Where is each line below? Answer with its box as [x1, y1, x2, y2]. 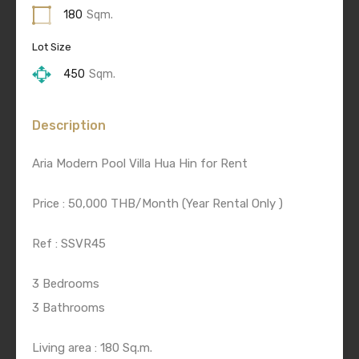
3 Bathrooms [32, 301, 105, 316]
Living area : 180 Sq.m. [32, 341, 152, 356]
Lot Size [32, 41, 71, 54]
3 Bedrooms [32, 276, 99, 292]
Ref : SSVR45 [32, 236, 106, 252]
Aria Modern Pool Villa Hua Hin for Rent [32, 156, 248, 171]
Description [32, 118, 106, 134]
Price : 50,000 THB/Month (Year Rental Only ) [32, 196, 283, 212]
